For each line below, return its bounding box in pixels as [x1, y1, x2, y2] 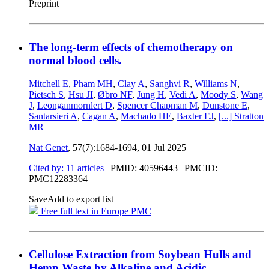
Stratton [234, 110, 264, 121]
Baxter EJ [177, 110, 214, 121]
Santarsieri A [29, 110, 77, 121]
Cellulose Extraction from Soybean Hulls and [29, 248, 252, 261]
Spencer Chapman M [117, 100, 198, 110]
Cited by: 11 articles [29, 162, 106, 173]
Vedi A [169, 89, 196, 100]
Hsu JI [68, 89, 93, 100]
